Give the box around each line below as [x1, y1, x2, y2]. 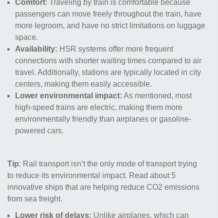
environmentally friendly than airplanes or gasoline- [15, 114, 191, 123]
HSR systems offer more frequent [59, 44, 173, 53]
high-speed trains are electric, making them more [15, 103, 182, 111]
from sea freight [7, 194, 60, 203]
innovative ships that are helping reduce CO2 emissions [7, 182, 200, 191]
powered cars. [15, 126, 64, 135]
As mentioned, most [122, 91, 192, 100]
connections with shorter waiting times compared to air [15, 56, 201, 65]
